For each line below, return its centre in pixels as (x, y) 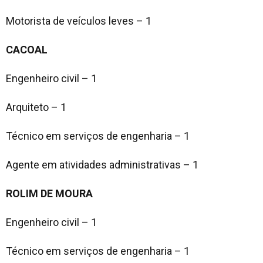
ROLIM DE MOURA (49, 193)
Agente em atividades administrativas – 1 (102, 164)
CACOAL (27, 49)
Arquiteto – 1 (36, 107)
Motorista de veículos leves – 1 (79, 21)
